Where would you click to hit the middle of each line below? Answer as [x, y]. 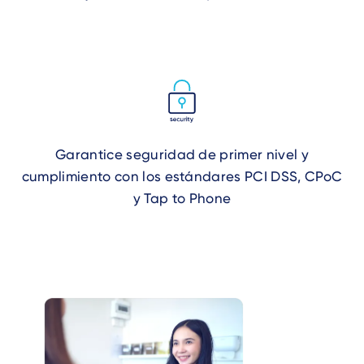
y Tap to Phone [182, 198]
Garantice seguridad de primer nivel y [182, 154]
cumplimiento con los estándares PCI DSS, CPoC [182, 176]
